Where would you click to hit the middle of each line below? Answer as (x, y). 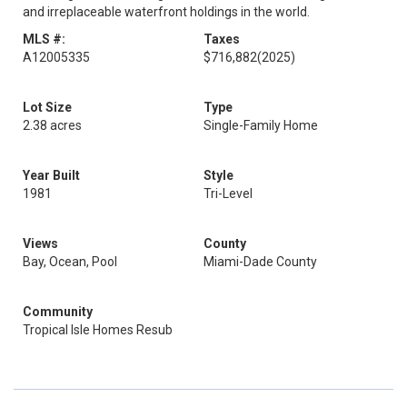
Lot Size (47, 107)
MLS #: (44, 39)
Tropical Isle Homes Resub (98, 330)
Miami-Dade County (260, 262)
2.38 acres (52, 125)
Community (58, 312)
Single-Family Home (261, 125)
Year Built (51, 175)
